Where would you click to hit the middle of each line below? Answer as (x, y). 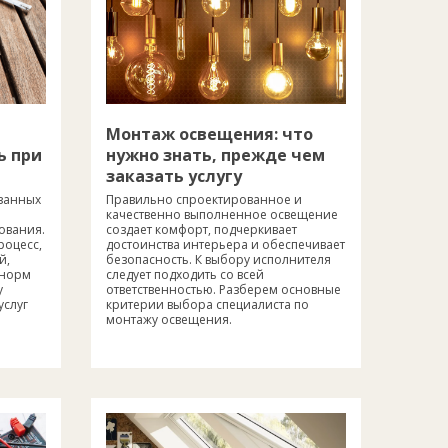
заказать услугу (174, 175)
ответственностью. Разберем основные (223, 289)
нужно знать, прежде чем (215, 154)
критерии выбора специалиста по (207, 304)
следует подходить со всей (185, 274)
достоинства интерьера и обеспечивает (225, 244)
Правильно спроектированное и (204, 199)
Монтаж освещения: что (209, 133)
